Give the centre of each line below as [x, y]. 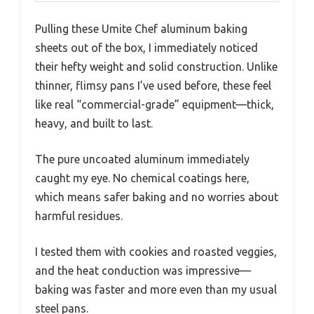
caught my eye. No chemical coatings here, [142, 178]
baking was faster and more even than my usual [156, 290]
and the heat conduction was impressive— [143, 271]
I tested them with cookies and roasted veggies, [156, 252]
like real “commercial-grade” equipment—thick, [155, 105]
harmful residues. [79, 216]
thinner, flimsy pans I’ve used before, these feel [153, 86]
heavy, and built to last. [94, 124]
